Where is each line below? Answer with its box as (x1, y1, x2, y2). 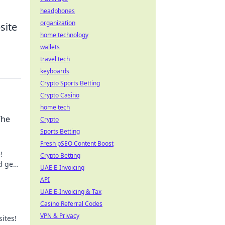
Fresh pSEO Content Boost (40, 139, 114, 148)
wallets (40, 43, 60, 51)
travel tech (40, 55, 70, 63)
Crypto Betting (40, 151, 80, 160)
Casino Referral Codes (40, 199, 102, 208)
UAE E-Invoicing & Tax (40, 187, 101, 196)
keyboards (40, 67, 69, 75)
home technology (40, 31, 88, 39)
